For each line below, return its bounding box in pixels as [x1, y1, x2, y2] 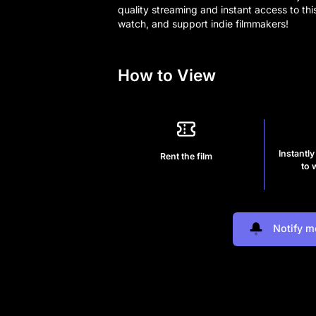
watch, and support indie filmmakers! [118, 18, 288, 30]
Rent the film [160, 150, 213, 162]
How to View [118, 65, 216, 85]
